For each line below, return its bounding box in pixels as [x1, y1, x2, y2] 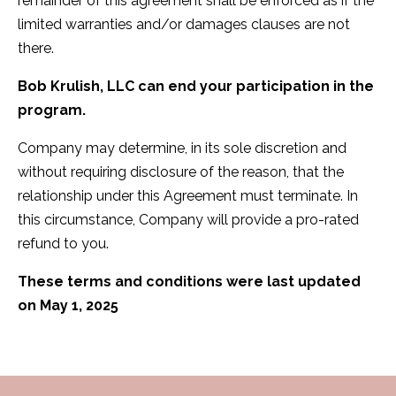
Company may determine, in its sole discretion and [18, 139, 346, 156]
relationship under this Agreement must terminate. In [18, 187, 358, 204]
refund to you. [18, 234, 109, 252]
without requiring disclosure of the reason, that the [18, 163, 344, 180]
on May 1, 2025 [18, 296, 118, 314]
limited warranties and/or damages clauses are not [18, 15, 350, 33]
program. [18, 101, 86, 118]
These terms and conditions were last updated [18, 272, 361, 290]
